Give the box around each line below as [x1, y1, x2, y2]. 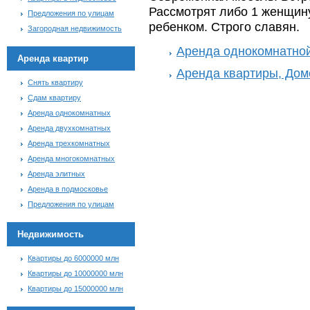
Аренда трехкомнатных [28, 139, 110, 147]
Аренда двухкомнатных [28, 124, 111, 132]
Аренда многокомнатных [28, 154, 115, 163]
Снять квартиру [28, 78, 83, 86]
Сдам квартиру [28, 93, 81, 102]
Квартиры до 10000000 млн [28, 269, 123, 277]
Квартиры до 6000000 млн [28, 254, 119, 262]
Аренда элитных [28, 170, 85, 178]
